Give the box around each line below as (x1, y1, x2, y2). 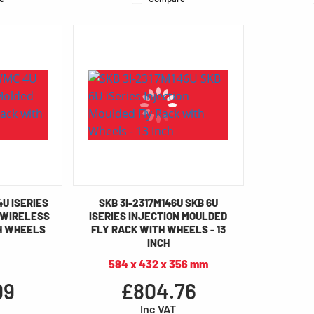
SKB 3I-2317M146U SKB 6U (98, 196, 218, 210)
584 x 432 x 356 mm (108, 257, 208, 271)
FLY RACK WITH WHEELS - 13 (90, 223, 226, 236)
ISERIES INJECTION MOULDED (89, 210, 228, 223)
